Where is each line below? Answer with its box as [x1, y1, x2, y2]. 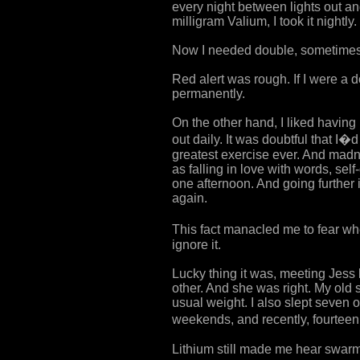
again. [172, 190, 207, 205]
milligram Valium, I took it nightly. [172, 14, 357, 28]
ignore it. [172, 237, 221, 252]
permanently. [172, 86, 245, 100]
